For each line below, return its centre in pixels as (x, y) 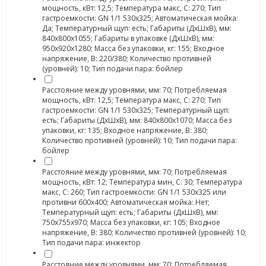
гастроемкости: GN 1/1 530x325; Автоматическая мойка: (140, 18)
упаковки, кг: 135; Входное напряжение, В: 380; (125, 130)
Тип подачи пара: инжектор (91, 243)
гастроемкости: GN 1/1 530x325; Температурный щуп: (136, 110)
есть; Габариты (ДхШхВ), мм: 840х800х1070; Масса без (137, 120)
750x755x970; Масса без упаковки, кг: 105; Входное (131, 223)
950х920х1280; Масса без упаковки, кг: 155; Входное (133, 48)
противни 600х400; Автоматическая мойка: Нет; (126, 202)
